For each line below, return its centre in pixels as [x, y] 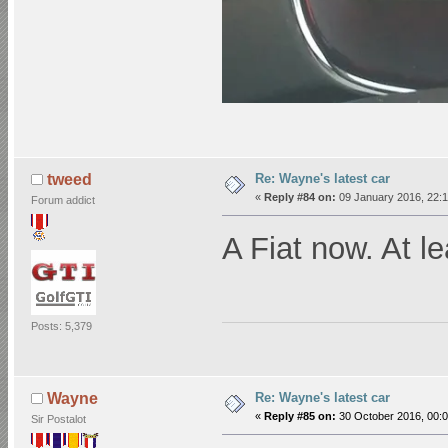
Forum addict [62, 200]
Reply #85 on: [299, 416]
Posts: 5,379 [61, 326]
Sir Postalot [58, 419]
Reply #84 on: [299, 196]
